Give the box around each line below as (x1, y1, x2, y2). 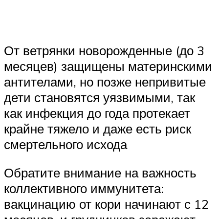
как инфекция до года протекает (4, 105, 190, 121)
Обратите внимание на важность (4, 164, 197, 180)
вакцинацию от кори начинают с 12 (4, 196, 209, 212)
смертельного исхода (4, 136, 127, 153)
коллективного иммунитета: (4, 180, 164, 196)
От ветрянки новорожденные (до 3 (4, 43, 204, 59)
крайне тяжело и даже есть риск (4, 121, 191, 137)
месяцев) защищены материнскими (4, 58, 212, 74)
